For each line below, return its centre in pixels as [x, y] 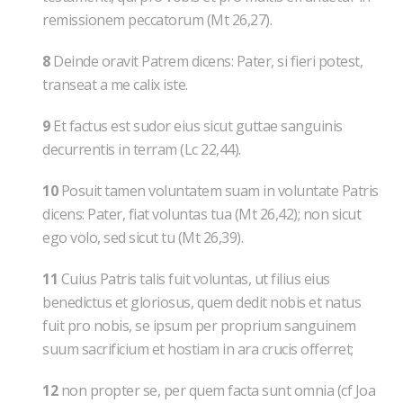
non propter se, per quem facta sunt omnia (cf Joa [216, 390]
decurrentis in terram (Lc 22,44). [142, 149]
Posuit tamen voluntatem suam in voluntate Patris [218, 191]
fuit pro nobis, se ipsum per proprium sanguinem [199, 326]
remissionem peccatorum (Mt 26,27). [157, 20]
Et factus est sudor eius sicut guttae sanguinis [196, 126]
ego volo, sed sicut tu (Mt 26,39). [143, 237]
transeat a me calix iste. [115, 85]
